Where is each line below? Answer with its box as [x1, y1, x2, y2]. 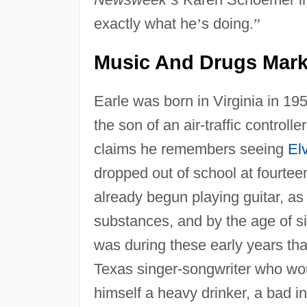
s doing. [201, 14, 254, 32]
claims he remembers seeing [93, 140, 288, 158]
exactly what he [93, 14, 197, 32]
